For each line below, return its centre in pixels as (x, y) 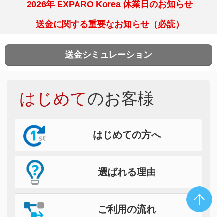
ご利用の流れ (127, 209)
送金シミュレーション (108, 55)
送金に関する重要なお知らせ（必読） (110, 24)
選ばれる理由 (127, 172)
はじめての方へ (127, 135)
